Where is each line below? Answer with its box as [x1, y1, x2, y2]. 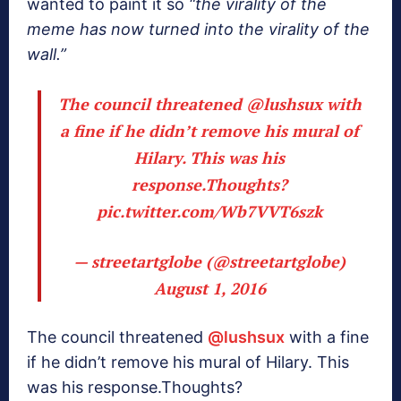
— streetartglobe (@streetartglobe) [73, 250, 346, 272]
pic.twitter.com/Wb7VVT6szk [97, 200, 322, 222]
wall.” [27, 44, 66, 64]
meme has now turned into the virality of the [27, 19, 370, 38]
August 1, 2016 [153, 277, 266, 299]
